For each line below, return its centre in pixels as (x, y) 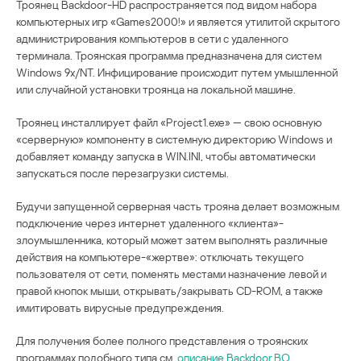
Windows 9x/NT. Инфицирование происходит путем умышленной (177, 72)
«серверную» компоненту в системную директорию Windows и (174, 139)
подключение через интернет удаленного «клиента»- (150, 222)
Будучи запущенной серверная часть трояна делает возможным (178, 205)
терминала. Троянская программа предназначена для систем (169, 55)
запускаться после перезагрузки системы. (122, 172)
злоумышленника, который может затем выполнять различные (172, 239)
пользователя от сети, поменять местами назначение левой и (171, 273)
